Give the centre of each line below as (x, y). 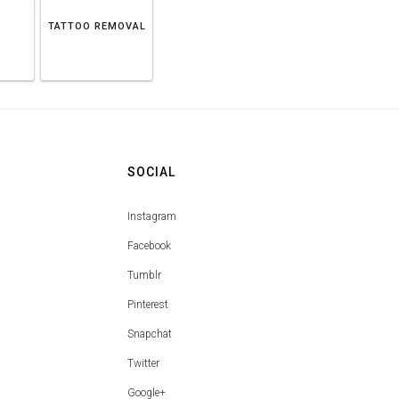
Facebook (150, 245)
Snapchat (150, 334)
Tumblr (145, 275)
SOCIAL (152, 171)
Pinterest (148, 304)
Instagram (152, 216)
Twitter (144, 363)
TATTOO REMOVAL (97, 26)
